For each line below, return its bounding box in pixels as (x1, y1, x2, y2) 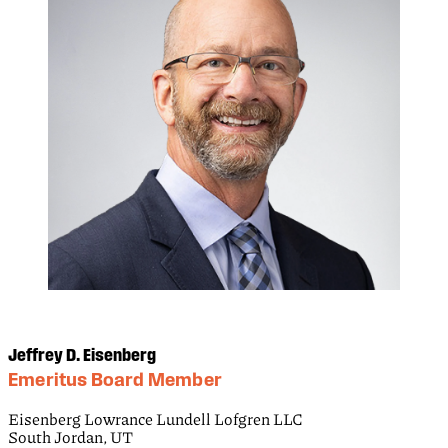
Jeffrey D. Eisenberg (8, 345, 156, 364)
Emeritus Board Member (8, 369, 222, 390)
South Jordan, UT (8, 428, 133, 446)
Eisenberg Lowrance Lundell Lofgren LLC (8, 410, 303, 428)
